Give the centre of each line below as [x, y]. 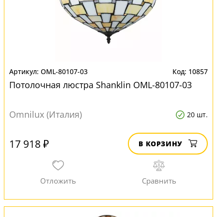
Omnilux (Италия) [46, 114]
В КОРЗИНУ [161, 144]
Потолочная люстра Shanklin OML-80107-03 [101, 85]
